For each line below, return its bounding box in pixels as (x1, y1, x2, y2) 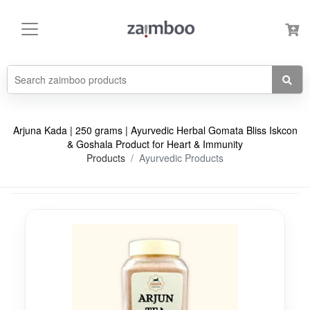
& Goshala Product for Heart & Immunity (67, 137, 243, 151)
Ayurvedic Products (139, 151, 224, 165)
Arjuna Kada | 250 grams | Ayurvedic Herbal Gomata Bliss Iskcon (12, 123, 298, 137)
